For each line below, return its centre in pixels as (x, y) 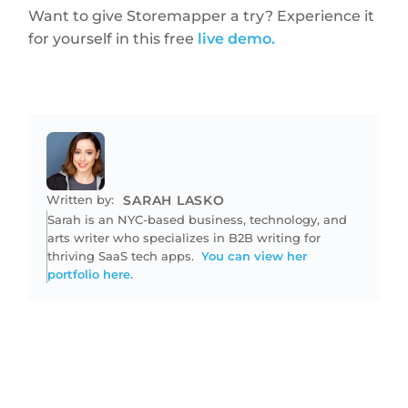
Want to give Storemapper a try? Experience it (202, 16)
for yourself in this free (113, 39)
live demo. (237, 39)
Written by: (81, 200)
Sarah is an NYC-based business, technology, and (198, 220)
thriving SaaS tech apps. (125, 256)
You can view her (255, 256)
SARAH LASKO (174, 201)
